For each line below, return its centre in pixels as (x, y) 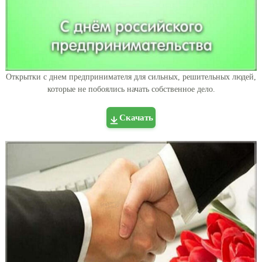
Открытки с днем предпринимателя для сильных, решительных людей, (131, 77)
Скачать (136, 118)
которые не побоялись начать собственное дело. (131, 89)
